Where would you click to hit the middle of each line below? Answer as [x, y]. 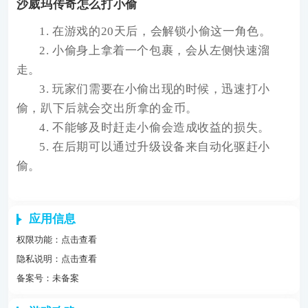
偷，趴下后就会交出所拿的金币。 [107, 109]
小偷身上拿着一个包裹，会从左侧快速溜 [161, 51]
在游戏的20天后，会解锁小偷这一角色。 [162, 32]
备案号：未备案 [47, 278]
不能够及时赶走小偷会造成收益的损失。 [161, 128]
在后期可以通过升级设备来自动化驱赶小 [161, 147]
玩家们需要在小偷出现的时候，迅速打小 [161, 89]
